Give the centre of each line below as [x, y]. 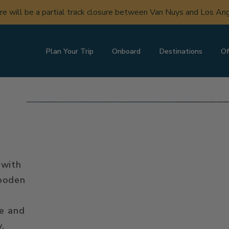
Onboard [127, 51]
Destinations [181, 51]
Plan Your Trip [70, 51]
